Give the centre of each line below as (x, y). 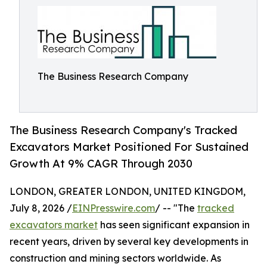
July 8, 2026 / (41, 208)
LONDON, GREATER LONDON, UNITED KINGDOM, (128, 192)
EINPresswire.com (114, 208)
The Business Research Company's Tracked (123, 130)
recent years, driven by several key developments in (129, 242)
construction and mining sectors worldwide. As (115, 258)
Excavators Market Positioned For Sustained (129, 147)
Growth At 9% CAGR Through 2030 (101, 164)
